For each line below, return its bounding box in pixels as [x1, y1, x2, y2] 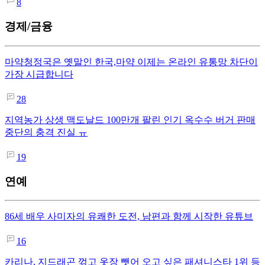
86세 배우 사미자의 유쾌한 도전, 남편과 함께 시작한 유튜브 [5, 211, 253, 222]
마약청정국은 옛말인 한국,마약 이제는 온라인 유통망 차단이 [5, 56, 258, 67]
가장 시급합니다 [5, 69, 73, 79]
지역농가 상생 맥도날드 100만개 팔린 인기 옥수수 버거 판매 [5, 114, 256, 125]
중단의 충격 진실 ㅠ [5, 127, 88, 137]
